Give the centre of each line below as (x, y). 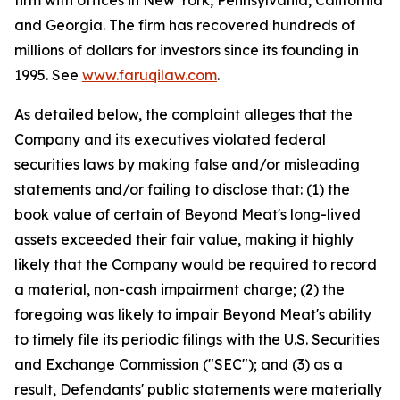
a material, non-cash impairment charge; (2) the (179, 290)
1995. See (48, 75)
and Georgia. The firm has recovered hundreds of (185, 25)
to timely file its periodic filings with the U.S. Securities (197, 340)
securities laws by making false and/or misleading (187, 165)
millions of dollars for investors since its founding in (187, 50)
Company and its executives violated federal (170, 140)
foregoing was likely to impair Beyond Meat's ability (193, 315)
